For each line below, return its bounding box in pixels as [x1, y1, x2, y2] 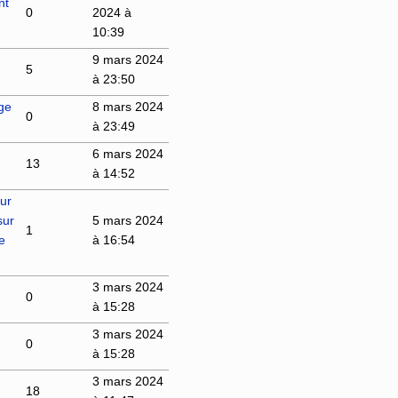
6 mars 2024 [92, 146, 163, 161]
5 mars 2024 [92, 212, 163, 227]
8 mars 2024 [92, 99, 163, 114]
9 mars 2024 [92, 52, 163, 67]
